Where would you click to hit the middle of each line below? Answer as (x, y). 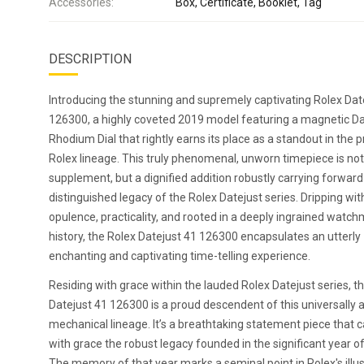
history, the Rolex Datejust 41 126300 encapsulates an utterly (205, 236)
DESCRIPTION (90, 59)
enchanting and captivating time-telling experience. (180, 256)
